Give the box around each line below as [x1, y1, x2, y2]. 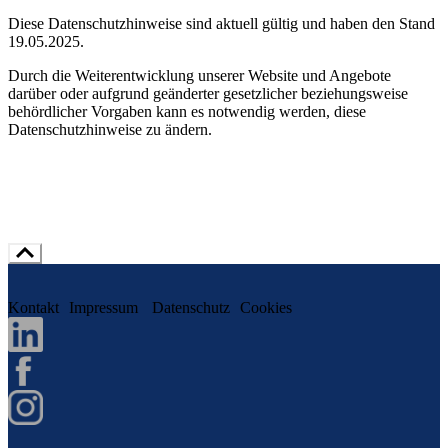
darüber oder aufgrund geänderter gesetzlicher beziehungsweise [8, 84, 408, 102]
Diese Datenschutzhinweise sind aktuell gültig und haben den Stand [8, 14, 435, 32]
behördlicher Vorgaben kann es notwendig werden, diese [8, 102, 366, 120]
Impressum [69, 298, 142, 316]
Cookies [240, 298, 292, 316]
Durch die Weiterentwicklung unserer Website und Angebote [8, 66, 391, 84]
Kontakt [8, 298, 59, 316]
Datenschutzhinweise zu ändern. [8, 120, 212, 138]
